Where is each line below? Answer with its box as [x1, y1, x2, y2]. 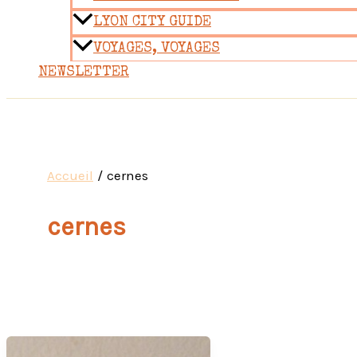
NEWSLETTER [38, 65, 129, 80]
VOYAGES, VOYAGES [93, 41, 220, 57]
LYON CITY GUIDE [93, 15, 211, 30]
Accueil [47, 167, 93, 184]
